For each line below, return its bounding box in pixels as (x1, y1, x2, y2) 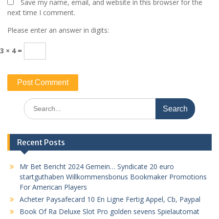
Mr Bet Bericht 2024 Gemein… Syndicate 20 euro (20, 161, 174, 171)
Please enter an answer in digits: (7, 25, 109, 35)
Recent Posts (17, 137, 65, 147)
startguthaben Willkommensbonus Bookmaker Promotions (20, 172, 207, 181)
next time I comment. (7, 7, 75, 17)
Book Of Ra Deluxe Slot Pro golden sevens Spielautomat (20, 206, 199, 216)
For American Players (20, 182, 87, 192)
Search (23, 98, 45, 108)
